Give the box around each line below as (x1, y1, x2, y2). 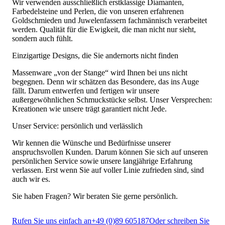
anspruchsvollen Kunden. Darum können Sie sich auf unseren (12, 147, 208, 156)
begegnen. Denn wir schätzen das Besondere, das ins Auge (12, 77, 199, 86)
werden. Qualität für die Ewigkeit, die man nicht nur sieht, (12, 25, 196, 34)
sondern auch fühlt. (12, 34, 73, 43)
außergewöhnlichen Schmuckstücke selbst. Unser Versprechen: (12, 95, 212, 104)
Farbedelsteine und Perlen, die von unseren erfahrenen (12, 7, 184, 16)
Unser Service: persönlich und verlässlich (12, 121, 143, 130)
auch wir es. (12, 174, 50, 183)
